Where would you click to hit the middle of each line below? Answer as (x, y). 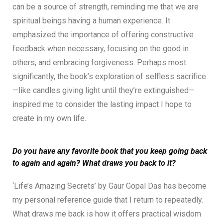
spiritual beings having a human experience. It (91, 20)
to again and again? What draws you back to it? (94, 163)
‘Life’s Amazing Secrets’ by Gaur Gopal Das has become (110, 186)
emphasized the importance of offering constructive (103, 34)
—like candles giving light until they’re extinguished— (104, 90)
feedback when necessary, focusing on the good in (101, 48)
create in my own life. (49, 118)
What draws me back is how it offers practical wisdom (107, 214)
